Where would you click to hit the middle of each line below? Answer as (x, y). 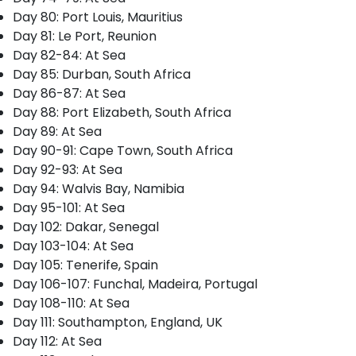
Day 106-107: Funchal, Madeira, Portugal (135, 284)
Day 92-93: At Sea (68, 170)
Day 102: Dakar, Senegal (86, 227)
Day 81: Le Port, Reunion (85, 36)
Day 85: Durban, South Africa (102, 74)
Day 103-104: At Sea (73, 246)
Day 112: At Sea (57, 341)
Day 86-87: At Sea (69, 93)
